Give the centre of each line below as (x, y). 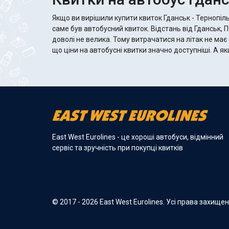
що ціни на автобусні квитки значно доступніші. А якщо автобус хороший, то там (133, 50)
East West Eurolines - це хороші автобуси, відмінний (138, 137)
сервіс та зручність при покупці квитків (118, 147)
